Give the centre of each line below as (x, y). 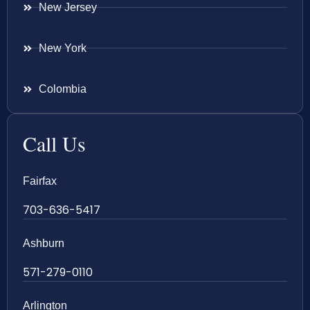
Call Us (54, 143)
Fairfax (40, 181)
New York (62, 48)
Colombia (62, 89)
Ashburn (44, 243)
